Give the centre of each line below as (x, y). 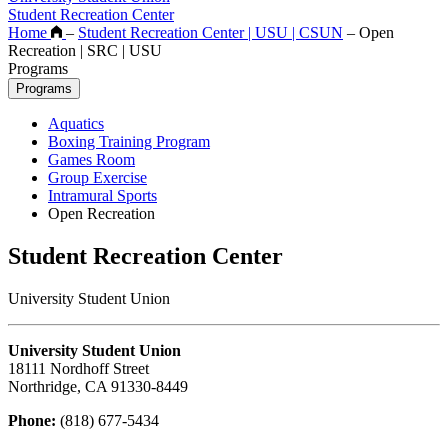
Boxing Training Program (129, 141)
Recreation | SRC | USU (85, 50)
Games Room (91, 159)
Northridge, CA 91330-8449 (100, 386)
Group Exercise (97, 177)
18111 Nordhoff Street (80, 368)
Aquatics (76, 123)
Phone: (32, 420)
